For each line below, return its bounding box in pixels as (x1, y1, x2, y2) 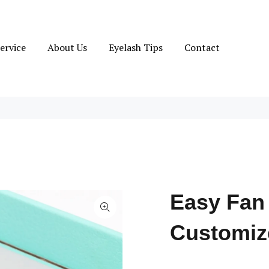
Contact (184, 40, 220, 54)
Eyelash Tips (109, 40, 163, 54)
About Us (47, 40, 87, 54)
